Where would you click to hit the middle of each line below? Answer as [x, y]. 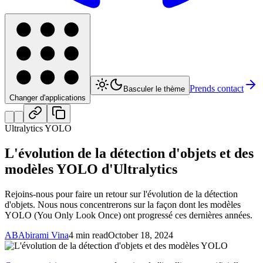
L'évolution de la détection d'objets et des [129, 154]
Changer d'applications [48, 98]
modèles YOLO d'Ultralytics [91, 169]
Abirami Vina [43, 235]
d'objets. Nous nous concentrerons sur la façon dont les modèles [123, 205]
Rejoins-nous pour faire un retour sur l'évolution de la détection [121, 194]
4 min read [88, 235]
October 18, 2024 [141, 235]
